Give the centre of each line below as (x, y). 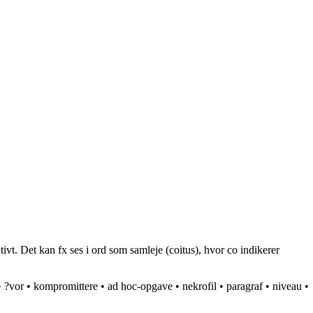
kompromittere (66, 286)
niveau (287, 286)
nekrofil (199, 286)
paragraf (245, 286)
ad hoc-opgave (140, 286)
